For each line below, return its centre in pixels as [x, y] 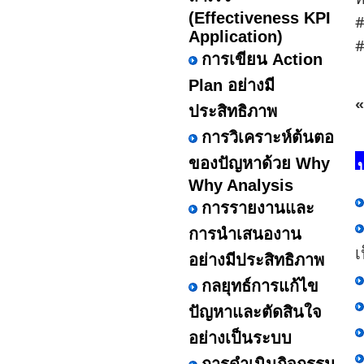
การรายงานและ [258, 208]
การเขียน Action [262, 59]
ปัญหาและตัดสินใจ [255, 312]
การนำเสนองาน [245, 234]
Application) [236, 37]
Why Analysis [241, 185]
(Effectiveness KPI [260, 18]
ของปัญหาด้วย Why [259, 163]
